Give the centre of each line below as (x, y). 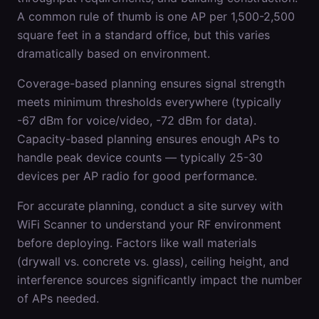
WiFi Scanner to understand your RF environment (149, 224)
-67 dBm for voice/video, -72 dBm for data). (137, 120)
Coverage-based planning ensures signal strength (151, 83)
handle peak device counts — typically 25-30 (140, 157)
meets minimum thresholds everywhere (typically (149, 102)
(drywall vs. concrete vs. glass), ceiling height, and (153, 261)
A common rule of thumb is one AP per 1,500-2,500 (156, 16)
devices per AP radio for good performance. (137, 176)
